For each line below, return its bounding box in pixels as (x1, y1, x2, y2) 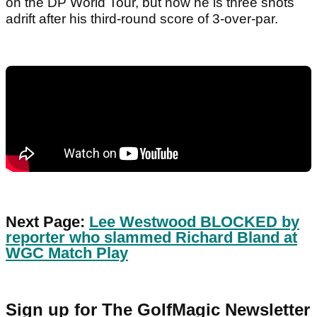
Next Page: (6, 213, 89, 231)
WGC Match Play (6, 244, 128, 263)
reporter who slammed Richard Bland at (6, 229, 297, 247)
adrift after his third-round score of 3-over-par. (6, 11, 278, 27)
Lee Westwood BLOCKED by (89, 213, 299, 231)
